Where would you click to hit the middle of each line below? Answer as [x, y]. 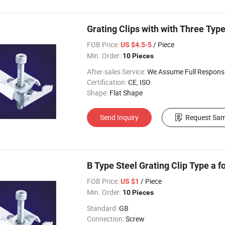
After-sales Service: [116, 72]
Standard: [102, 208]
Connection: [105, 219]
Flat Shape [126, 93]
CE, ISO [139, 82]
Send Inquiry [119, 117]
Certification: [107, 82]
